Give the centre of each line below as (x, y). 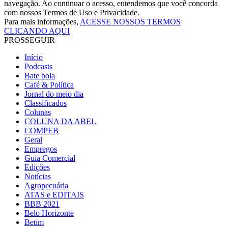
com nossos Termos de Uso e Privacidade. (72, 12)
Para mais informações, (42, 21)
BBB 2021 (42, 204)
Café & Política (49, 84)
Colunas (38, 112)
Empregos (41, 149)
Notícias (38, 176)
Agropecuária (46, 185)
